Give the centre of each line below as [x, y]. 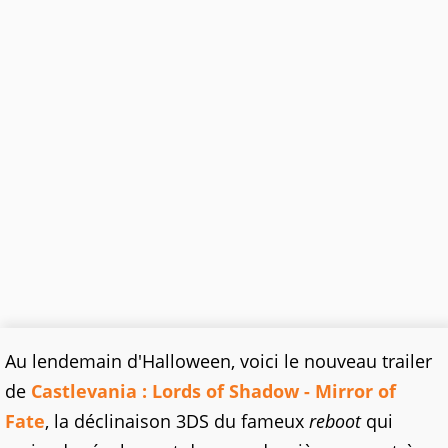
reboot [335, 421]
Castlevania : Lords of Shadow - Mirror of [213, 391]
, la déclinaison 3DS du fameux [177, 421]
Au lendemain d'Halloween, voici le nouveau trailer [218, 361]
